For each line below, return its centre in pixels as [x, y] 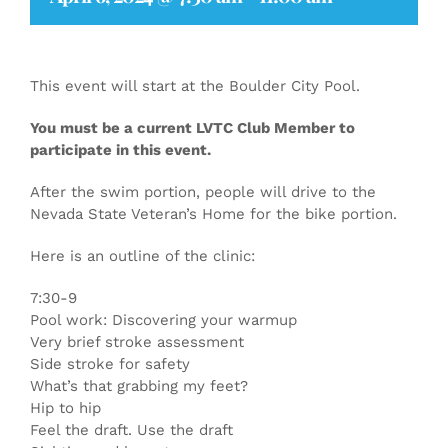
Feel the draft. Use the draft [131, 430]
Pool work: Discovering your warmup [163, 320]
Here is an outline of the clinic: [142, 256]
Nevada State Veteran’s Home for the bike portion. [213, 214]
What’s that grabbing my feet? [139, 386]
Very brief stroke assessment [137, 342]
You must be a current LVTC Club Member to [192, 128]
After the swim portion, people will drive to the [203, 192]
